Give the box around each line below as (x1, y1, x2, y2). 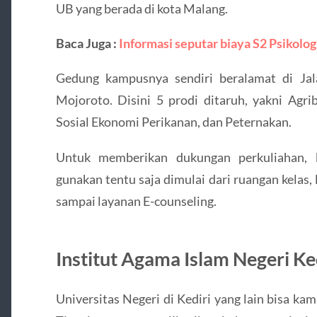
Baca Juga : (55, 35, 119, 52)
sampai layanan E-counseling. (55, 192, 217, 209)
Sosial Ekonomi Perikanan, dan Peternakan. (55, 114, 292, 130)
